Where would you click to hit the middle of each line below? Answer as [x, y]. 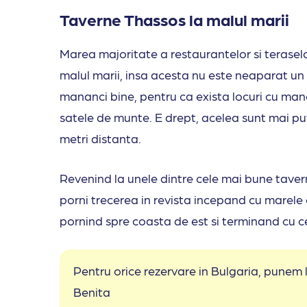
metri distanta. [102, 138]
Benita [95, 292]
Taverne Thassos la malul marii [174, 19]
